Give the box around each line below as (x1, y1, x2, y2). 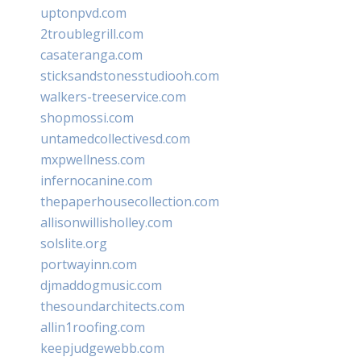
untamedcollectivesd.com (40, 129, 190, 147)
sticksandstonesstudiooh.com (40, 66, 219, 85)
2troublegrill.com (40, 24, 143, 43)
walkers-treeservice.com (40, 87, 186, 106)
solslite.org (40, 234, 107, 252)
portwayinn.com (40, 255, 137, 273)
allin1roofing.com (40, 317, 145, 336)
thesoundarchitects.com (40, 297, 185, 315)
